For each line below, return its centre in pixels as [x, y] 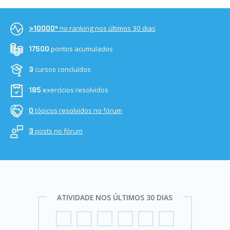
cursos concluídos [63, 70]
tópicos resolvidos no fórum [79, 111]
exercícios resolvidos [75, 90]
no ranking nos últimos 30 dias [108, 28]
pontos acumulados [82, 49]
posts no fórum [59, 131]
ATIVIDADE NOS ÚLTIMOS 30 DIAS [115, 197]
